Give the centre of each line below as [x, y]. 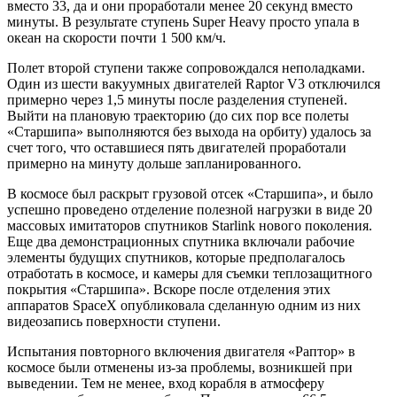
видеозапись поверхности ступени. [114, 321]
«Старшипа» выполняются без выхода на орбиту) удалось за [189, 131]
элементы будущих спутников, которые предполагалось [176, 257]
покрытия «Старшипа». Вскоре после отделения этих [169, 289]
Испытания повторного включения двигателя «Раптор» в [181, 351]
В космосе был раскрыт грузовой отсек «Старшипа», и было [190, 193]
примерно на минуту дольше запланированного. [154, 163]
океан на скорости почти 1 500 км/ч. [117, 37]
